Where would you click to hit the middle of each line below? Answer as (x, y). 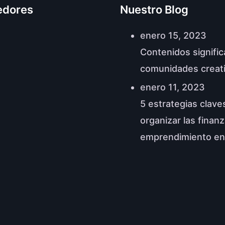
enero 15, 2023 (173, 35)
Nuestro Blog (154, 10)
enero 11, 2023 (173, 87)
